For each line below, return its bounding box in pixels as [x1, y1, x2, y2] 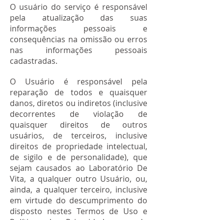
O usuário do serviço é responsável [10, 1, 147, 12]
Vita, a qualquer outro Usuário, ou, [10, 173, 147, 184]
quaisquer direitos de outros [10, 119, 147, 130]
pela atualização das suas [10, 12, 147, 23]
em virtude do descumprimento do [10, 195, 147, 206]
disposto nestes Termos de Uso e [10, 206, 147, 217]
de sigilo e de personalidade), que [10, 152, 147, 163]
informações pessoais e [10, 23, 147, 34]
